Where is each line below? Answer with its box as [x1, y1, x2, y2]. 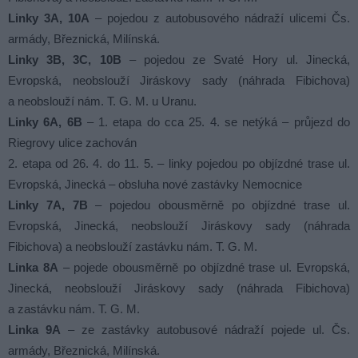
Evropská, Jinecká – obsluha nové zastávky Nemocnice [8, 177, 302, 192]
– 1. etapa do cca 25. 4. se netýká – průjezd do [82, 115, 351, 129]
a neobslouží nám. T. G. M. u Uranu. [8, 94, 197, 109]
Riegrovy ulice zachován [8, 136, 137, 150]
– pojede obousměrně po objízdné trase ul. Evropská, [58, 261, 351, 275]
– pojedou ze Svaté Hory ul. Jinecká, [121, 53, 351, 67]
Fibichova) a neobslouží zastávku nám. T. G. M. [8, 240, 257, 254]
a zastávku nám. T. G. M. [8, 302, 140, 316]
